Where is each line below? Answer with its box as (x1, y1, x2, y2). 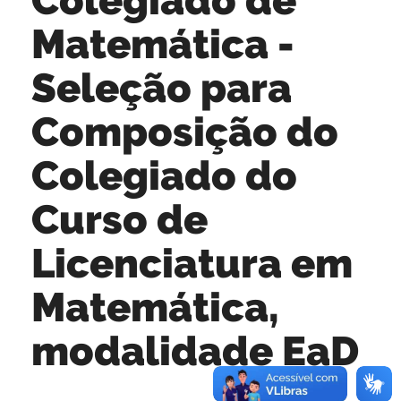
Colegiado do (31, 151, 297, 199)
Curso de (31, 195, 208, 243)
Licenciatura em (31, 239, 353, 286)
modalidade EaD (31, 327, 359, 374)
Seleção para (31, 64, 292, 111)
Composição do (31, 107, 338, 155)
